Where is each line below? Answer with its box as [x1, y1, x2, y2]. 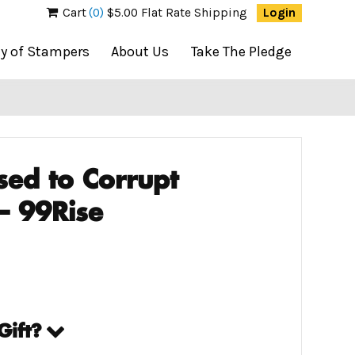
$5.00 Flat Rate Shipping [104, 6, 248, 20]
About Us [111, 43, 170, 60]
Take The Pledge [190, 43, 292, 60]
